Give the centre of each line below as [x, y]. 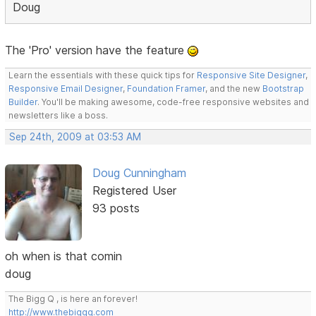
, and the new [234, 89]
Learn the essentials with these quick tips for [103, 75]
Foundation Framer [165, 89]
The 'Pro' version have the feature [97, 50]
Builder [23, 102]
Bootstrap [284, 89]
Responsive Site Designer [251, 75]
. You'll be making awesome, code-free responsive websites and [174, 102]
